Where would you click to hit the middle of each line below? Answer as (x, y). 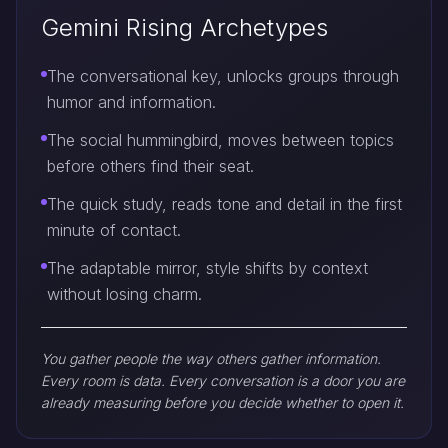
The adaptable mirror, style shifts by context (207, 268)
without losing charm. (124, 294)
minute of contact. (114, 230)
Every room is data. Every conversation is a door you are (223, 380)
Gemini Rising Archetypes (184, 27)
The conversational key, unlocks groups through (223, 76)
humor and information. (131, 102)
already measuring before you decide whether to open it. (222, 402)
